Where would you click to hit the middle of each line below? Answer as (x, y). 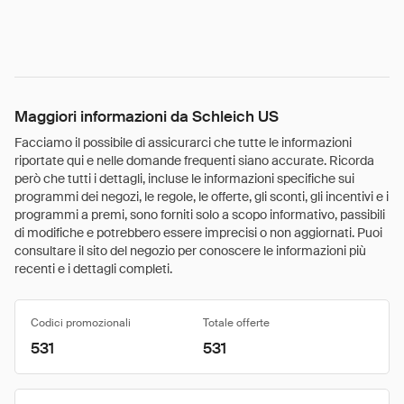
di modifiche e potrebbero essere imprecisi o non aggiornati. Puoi (198, 233)
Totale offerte (236, 323)
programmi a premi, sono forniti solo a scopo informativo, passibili (200, 215)
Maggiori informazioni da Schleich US (147, 116)
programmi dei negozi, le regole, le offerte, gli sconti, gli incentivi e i (202, 197)
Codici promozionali (81, 323)
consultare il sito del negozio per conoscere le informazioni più (190, 251)
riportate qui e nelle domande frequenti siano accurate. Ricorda (194, 161)
